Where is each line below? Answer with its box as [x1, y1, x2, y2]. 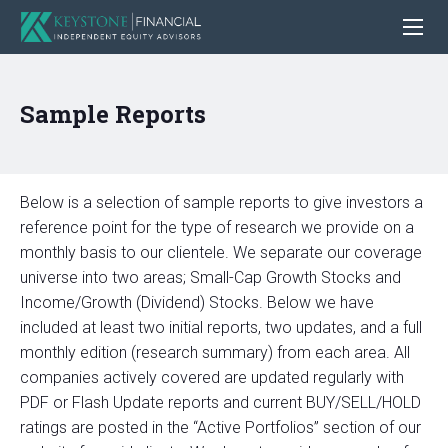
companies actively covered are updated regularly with [20, 368, 404, 388]
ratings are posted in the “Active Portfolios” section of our [20, 418, 421, 438]
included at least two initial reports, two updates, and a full [20, 318, 422, 338]
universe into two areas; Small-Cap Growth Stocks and [20, 268, 401, 288]
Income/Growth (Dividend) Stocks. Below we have [20, 293, 374, 313]
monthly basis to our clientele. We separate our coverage [20, 243, 422, 263]
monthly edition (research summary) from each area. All [20, 343, 410, 363]
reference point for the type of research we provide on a [20, 218, 414, 238]
